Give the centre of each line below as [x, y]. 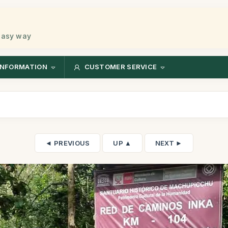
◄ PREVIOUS [68, 143]
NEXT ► [169, 143]
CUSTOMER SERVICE [121, 67]
